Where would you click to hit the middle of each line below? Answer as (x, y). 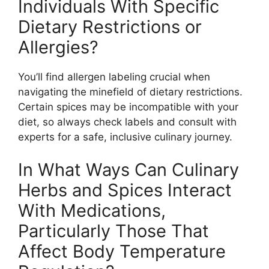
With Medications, (92, 211)
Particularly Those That (113, 231)
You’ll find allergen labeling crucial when (114, 77)
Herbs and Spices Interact (125, 190)
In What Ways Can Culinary (128, 170)
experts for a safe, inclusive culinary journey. (125, 137)
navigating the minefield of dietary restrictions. (130, 92)
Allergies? (58, 47)
